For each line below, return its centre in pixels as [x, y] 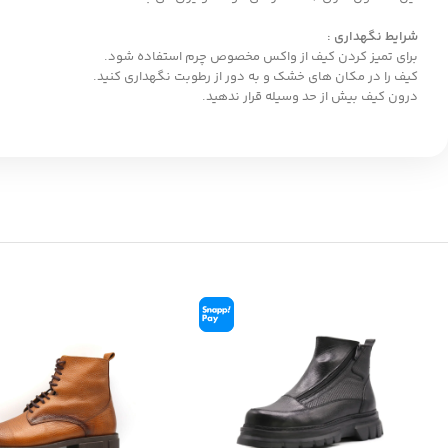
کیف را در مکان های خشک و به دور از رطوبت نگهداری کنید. [255, 77]
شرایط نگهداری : [372, 37]
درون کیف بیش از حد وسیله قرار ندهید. [310, 97]
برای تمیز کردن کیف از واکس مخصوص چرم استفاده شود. [261, 57]
